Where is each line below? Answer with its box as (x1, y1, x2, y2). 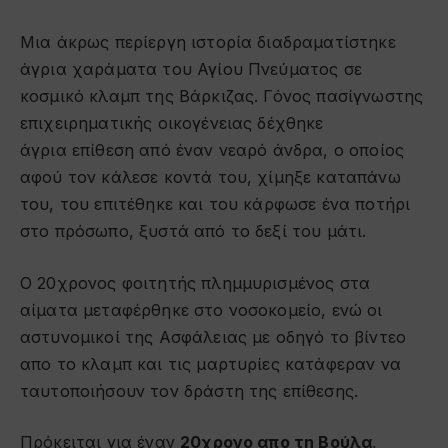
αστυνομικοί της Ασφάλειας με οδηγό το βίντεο (20, 326, 407, 347)
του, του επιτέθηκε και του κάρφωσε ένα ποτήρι (20, 194, 411, 215)
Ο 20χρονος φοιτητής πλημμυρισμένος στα (20, 272, 371, 293)
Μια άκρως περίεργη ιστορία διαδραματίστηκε (20, 32, 396, 53)
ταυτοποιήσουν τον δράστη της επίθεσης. (20, 380, 359, 401)
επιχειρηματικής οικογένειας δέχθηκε (20, 113, 324, 134)
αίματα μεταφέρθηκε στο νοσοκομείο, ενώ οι (20, 299, 383, 320)
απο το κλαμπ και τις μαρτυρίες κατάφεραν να (20, 353, 401, 374)
